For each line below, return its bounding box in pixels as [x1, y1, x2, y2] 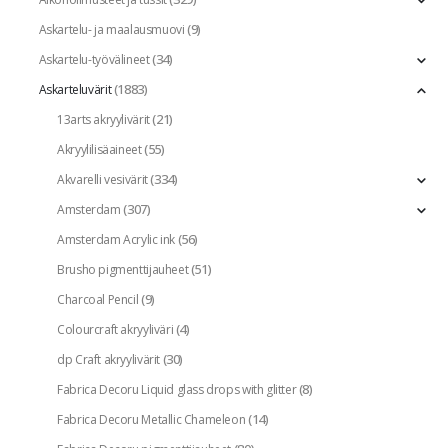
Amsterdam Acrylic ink [57, 230, 175, 248]
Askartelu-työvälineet [38, 50, 150, 68]
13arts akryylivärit [57, 110, 150, 128]
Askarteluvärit [38, 80, 112, 98]
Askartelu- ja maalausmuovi [38, 20, 185, 38]
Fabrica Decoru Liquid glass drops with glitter [57, 380, 297, 398]
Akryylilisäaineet [57, 140, 142, 158]
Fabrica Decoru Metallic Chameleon [57, 410, 246, 428]
